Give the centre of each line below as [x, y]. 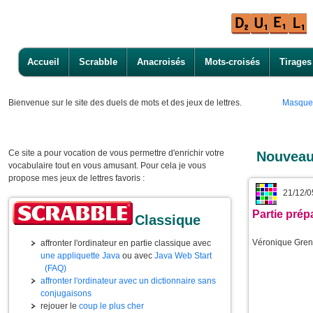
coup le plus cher [111, 306]
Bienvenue [30, 103]
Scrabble [98, 62]
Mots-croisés [232, 62]
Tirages [296, 62]
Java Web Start [183, 256]
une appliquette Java [80, 256]
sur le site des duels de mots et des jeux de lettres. [147, 103]
